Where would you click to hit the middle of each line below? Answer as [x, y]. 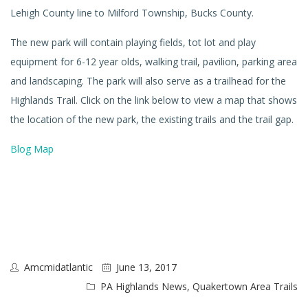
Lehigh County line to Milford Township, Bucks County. [132, 13]
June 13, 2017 [146, 267]
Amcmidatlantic [58, 267]
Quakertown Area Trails [245, 286]
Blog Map [32, 149]
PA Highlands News [144, 286]
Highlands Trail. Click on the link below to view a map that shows [154, 100]
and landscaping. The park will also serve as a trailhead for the [148, 81]
